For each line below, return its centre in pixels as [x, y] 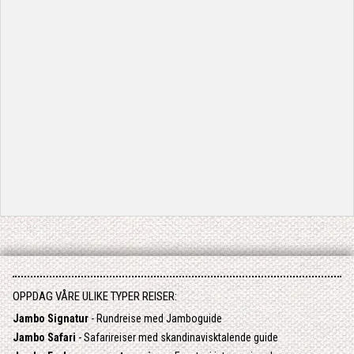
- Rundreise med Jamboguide [155, 319]
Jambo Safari [44, 338]
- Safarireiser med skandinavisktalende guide [177, 338]
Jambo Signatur [51, 319]
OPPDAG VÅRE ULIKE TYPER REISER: [95, 297]
